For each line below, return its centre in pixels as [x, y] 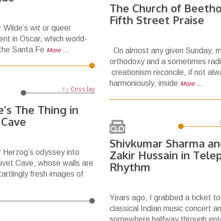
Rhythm [130, 167]
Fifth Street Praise [157, 20]
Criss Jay [83, 89]
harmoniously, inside [145, 83]
